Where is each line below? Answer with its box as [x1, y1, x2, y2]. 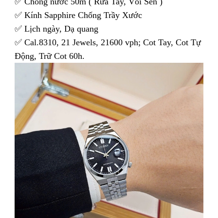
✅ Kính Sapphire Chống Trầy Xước [15, 10, 142, 20]
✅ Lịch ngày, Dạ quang [15, 23, 98, 34]
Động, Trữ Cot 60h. [15, 51, 85, 61]
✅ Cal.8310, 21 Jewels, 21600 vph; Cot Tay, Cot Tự [15, 37, 201, 47]
